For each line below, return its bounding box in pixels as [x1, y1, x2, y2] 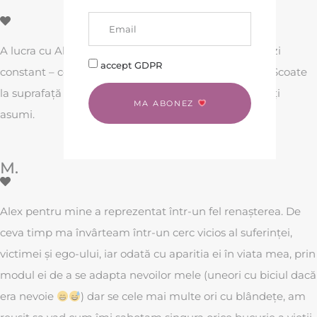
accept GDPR [100, 59, 162, 71]
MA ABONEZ [133, 98, 197, 108]
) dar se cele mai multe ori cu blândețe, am [81, 289, 306, 304]
